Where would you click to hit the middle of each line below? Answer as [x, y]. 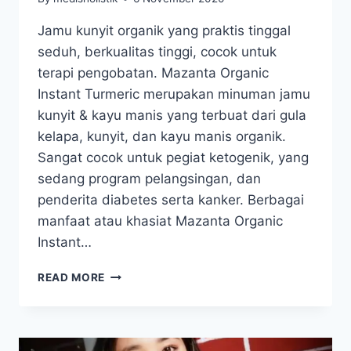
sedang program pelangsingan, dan [149, 179]
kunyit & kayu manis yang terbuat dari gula [172, 116]
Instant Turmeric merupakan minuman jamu [174, 94]
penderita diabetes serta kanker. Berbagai [171, 200]
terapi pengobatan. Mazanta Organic [153, 73]
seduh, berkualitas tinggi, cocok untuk [157, 52]
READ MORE [72, 278]
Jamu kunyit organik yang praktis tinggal [164, 31]
